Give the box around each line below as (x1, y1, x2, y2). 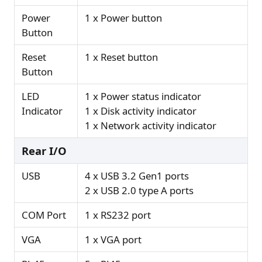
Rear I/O (22, 143, 67, 158)
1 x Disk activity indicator (85, 104, 196, 118)
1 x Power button (85, 11, 162, 25)
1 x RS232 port (85, 208, 151, 222)
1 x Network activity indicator (85, 119, 216, 133)
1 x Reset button (85, 50, 158, 64)
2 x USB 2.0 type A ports (85, 184, 194, 198)
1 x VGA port (85, 233, 142, 247)
